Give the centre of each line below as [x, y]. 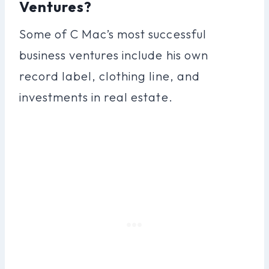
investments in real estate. [96, 97]
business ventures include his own [114, 55]
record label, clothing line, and [110, 76]
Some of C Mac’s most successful [113, 34]
